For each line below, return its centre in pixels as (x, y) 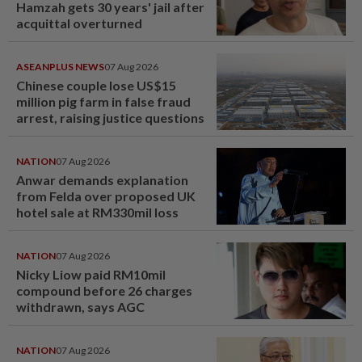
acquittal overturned (79, 23)
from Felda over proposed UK (106, 196)
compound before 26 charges (104, 291)
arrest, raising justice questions (110, 118)
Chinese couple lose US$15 (96, 86)
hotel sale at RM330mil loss (97, 213)
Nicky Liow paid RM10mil (91, 275)
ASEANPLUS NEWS (60, 67)
